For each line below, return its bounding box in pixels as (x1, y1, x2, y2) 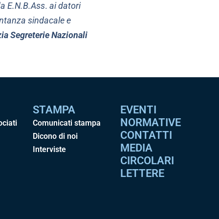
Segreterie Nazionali (10, 29, 88, 40)
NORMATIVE (120, 116, 181, 129)
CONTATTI (120, 129, 173, 141)
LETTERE (120, 167, 165, 179)
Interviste (33, 144, 66, 154)
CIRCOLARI (120, 154, 175, 167)
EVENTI (120, 103, 157, 116)
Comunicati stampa (33, 118, 101, 128)
